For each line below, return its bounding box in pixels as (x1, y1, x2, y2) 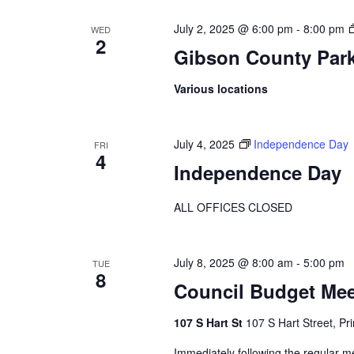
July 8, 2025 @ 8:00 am (173, 254, 293, 270)
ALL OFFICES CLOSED (173, 198, 292, 215)
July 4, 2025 (173, 135, 235, 152)
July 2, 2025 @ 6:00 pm (173, 20, 293, 36)
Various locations (173, 80, 268, 96)
